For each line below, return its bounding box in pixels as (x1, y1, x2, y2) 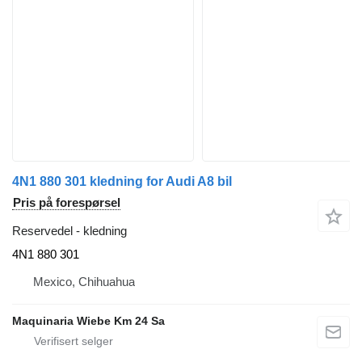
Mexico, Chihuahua (33, 275, 135, 289)
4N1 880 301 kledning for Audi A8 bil (12, 175, 232, 189)
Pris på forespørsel (13, 196, 120, 210)
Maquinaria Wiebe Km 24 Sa (12, 314, 165, 328)
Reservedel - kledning (12, 224, 127, 238)
